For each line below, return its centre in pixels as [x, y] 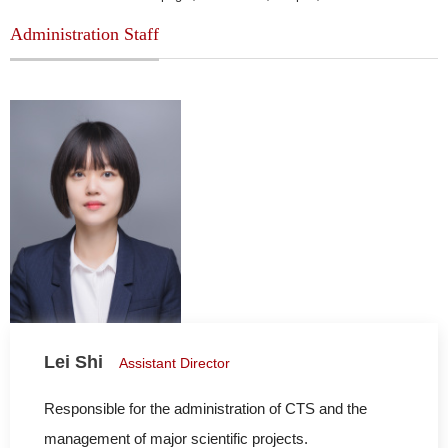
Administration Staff [84, 33]
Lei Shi [73, 361]
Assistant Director [174, 362]
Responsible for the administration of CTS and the [205, 408]
